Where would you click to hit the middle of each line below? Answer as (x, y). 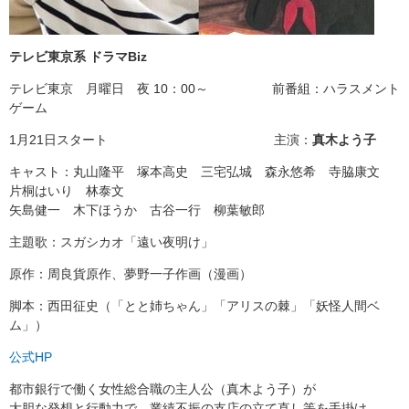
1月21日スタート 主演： (161, 140)
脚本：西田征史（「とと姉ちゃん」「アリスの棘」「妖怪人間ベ (194, 306)
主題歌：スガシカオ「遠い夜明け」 (111, 242)
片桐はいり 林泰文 (73, 191)
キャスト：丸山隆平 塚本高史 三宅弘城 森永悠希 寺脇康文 (201, 172)
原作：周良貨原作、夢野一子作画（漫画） (131, 274)
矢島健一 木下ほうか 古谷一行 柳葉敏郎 (137, 210)
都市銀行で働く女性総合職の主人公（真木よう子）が (163, 389)
